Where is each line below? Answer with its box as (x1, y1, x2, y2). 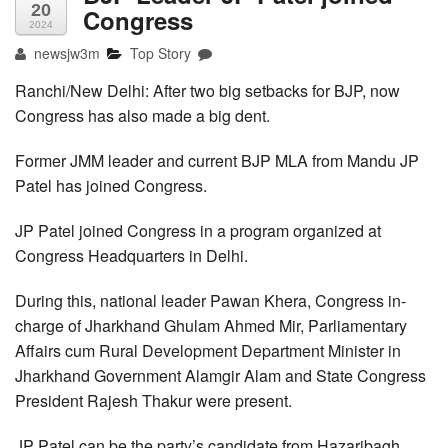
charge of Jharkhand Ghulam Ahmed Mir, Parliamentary (15, 314, 407, 338)
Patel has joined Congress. (15, 174, 207, 198)
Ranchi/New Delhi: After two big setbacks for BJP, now (15, 79, 400, 103)
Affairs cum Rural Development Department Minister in (15, 339, 401, 363)
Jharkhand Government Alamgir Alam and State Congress (15, 364, 426, 388)
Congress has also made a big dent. (15, 104, 270, 128)
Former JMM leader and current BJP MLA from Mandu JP (15, 149, 419, 173)
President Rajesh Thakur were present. (15, 389, 292, 413)
